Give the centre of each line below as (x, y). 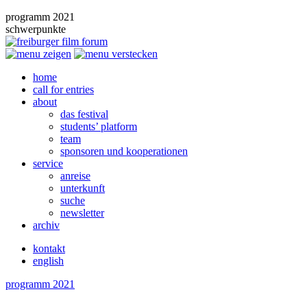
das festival (84, 114)
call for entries (63, 89)
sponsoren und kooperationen (124, 151)
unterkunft (83, 188)
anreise (75, 176)
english (48, 261)
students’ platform (99, 126)
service (48, 163)
